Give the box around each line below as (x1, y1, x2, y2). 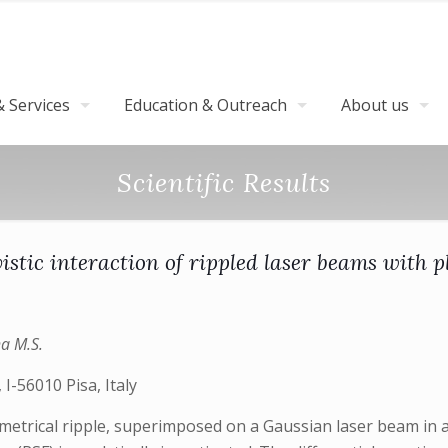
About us (341, 94, 409, 116)
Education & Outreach (124, 94, 287, 116)
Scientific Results (117, 166, 331, 199)
